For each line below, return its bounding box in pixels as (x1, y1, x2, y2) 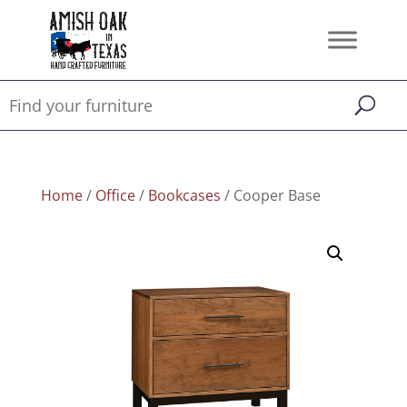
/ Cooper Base (220, 185, 321, 205)
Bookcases (147, 185, 221, 205)
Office (94, 185, 135, 205)
